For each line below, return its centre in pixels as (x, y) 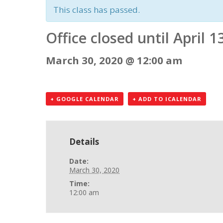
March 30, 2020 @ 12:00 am (114, 60)
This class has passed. (97, 10)
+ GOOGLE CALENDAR (85, 99)
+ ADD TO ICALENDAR (167, 99)
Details (84, 141)
